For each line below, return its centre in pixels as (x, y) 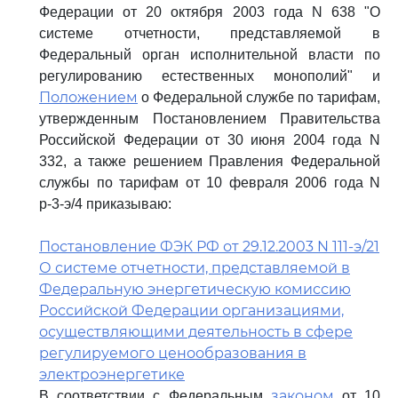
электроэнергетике (112, 374)
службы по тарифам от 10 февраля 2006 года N (210, 183)
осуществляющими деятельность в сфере (196, 332)
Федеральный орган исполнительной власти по (210, 55)
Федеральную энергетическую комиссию (195, 289)
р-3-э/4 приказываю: (105, 204)
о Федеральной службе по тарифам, (259, 97)
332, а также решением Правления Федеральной (210, 161)
